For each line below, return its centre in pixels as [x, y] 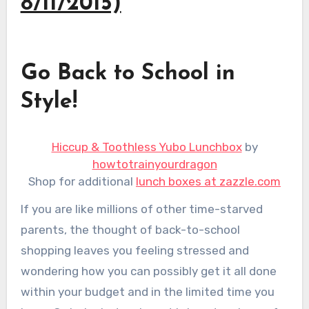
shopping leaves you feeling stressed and [134, 251]
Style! [49, 102]
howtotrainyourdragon [154, 164]
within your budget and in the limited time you [147, 292]
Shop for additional [82, 181]
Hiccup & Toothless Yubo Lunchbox [147, 147]
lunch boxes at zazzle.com [208, 181]
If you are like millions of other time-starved [141, 209]
